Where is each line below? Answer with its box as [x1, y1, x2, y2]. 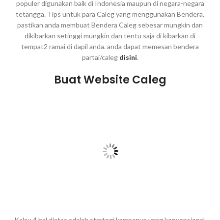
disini [119, 53, 137, 62]
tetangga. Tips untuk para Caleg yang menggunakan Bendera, [16, 10, 204, 19]
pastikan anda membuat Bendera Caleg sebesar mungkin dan [17, 21, 203, 29]
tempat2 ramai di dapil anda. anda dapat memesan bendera [21, 42, 199, 51]
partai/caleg [82, 53, 119, 62]
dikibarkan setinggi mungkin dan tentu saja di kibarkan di [25, 31, 195, 40]
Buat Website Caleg [54, 72, 166, 88]
